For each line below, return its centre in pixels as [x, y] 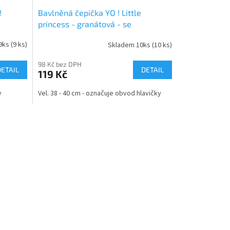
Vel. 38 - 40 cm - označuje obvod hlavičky [99, 94]
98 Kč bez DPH [60, 64]
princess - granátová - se [84, 24]
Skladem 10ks [130, 45]
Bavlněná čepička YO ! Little [89, 13]
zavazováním [62, 35]
